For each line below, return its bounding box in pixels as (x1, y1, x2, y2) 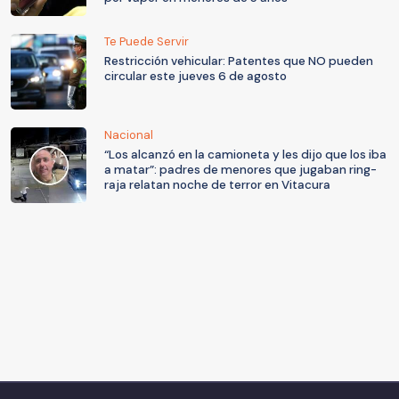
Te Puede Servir (104, 33, 189, 49)
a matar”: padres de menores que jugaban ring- (104, 161, 377, 177)
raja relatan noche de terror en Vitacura (104, 176, 330, 192)
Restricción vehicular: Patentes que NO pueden (104, 53, 373, 69)
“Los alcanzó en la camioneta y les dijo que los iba (104, 146, 387, 162)
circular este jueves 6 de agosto (104, 68, 287, 84)
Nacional (104, 126, 153, 142)
